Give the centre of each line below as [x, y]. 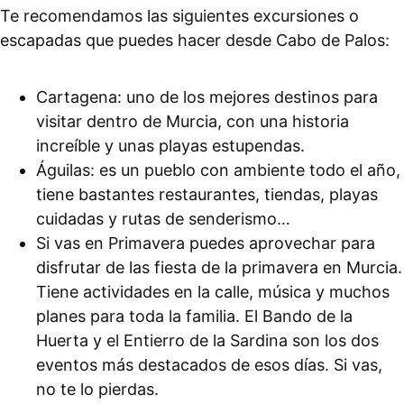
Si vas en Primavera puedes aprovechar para [206, 243]
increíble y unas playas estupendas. [170, 145]
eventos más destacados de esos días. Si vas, [209, 364]
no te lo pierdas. [97, 389]
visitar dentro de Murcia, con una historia [193, 121]
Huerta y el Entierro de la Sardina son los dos [207, 340]
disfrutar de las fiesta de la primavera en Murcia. [219, 267]
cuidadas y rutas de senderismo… [165, 218]
